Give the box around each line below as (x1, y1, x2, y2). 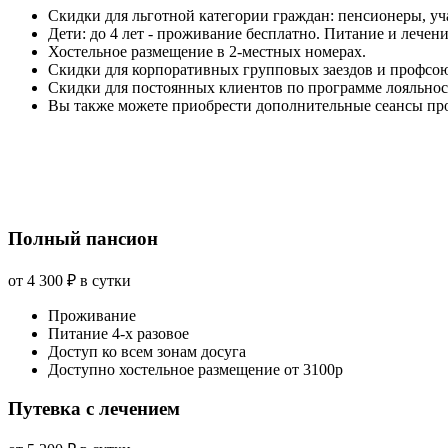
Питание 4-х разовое (48, 324, 189, 342)
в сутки (80, 271, 131, 289)
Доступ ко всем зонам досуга (48, 342, 246, 360)
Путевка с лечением (8, 397, 180, 419)
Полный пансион (8, 228, 158, 250)
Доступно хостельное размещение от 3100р (48, 360, 343, 378)
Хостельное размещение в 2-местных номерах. (48, 43, 366, 61)
